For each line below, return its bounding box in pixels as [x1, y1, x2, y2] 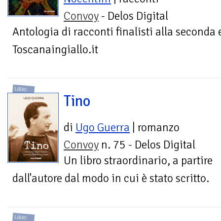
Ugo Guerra [75, 120, 130, 135]
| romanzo [130, 120, 180, 135]
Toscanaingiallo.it [12, 42, 98, 57]
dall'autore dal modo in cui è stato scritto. [12, 171, 209, 185]
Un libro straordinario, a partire [64, 153, 213, 168]
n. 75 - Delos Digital [99, 137, 195, 152]
